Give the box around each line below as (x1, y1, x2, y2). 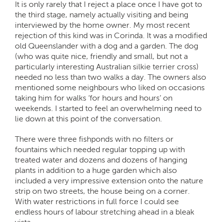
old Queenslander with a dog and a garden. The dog (15, 41, 198, 51)
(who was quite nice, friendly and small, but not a (15, 51, 188, 61)
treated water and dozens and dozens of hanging (15, 155, 187, 165)
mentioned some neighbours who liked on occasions (15, 82, 205, 92)
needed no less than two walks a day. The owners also (15, 72, 206, 82)
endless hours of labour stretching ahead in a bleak (15, 207, 194, 217)
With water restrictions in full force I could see (15, 196, 179, 206)
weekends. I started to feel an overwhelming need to (15, 103, 202, 113)
